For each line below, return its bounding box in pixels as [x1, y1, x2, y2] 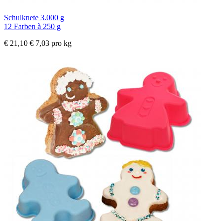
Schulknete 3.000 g [4, 13, 64, 22]
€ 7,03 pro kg [30, 39, 72, 48]
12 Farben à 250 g [4, 22, 61, 31]
